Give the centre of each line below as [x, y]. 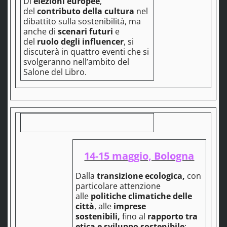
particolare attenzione [118, 186]
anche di [39, 32]
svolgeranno [48, 62]
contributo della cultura [85, 11]
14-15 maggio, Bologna [139, 156]
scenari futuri [84, 32]
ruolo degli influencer [80, 42]
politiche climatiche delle [141, 196]
